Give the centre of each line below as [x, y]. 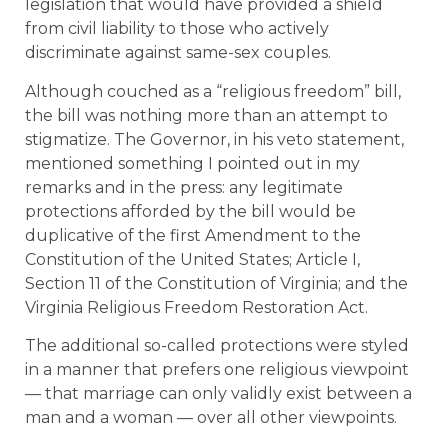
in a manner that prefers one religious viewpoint [217, 369]
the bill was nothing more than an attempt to [206, 115]
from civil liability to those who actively [177, 29]
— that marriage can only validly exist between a [218, 393]
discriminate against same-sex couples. [178, 53]
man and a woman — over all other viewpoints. [211, 417]
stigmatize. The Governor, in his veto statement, [214, 139]
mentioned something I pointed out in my [192, 163]
